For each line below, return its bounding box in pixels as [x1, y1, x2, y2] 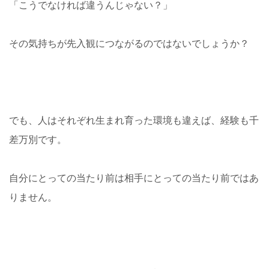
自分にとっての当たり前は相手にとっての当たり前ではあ [9, 173, 259, 183]
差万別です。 [9, 134, 67, 145]
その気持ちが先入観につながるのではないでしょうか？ [9, 38, 249, 49]
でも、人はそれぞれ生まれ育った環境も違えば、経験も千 [9, 115, 259, 125]
